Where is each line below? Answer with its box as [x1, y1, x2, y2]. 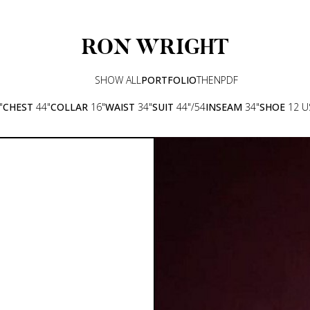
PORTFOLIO [141, 73, 197, 87]
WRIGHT [135, 33, 229, 61]
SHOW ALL [95, 73, 141, 87]
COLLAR [50, 100, 88, 114]
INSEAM [205, 100, 242, 114]
